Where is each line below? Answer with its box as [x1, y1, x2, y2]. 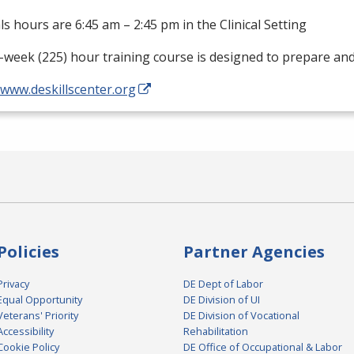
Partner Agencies [183, 241, 325, 263]
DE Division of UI [183, 292, 260, 307]
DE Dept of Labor [183, 277, 263, 292]
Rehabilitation [183, 324, 248, 339]
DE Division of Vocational [183, 308, 299, 323]
